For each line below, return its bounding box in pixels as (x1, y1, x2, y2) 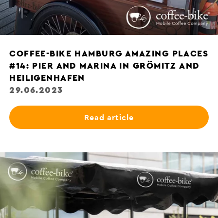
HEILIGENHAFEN (9, 73, 85, 82)
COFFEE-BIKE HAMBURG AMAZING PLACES (9, 49, 209, 58)
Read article (84, 113, 134, 122)
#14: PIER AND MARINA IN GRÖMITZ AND (9, 61, 200, 70)
